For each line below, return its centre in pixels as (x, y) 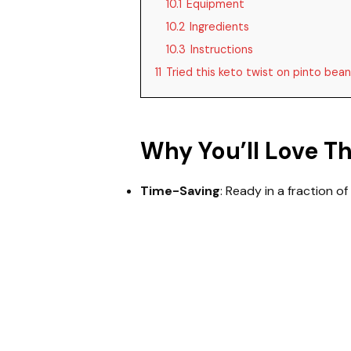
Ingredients (219, 27)
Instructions (221, 49)
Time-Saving (180, 191)
